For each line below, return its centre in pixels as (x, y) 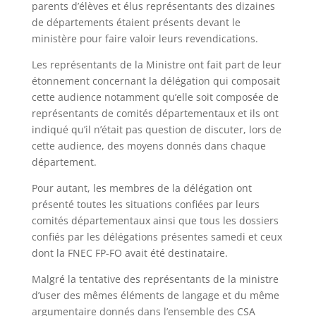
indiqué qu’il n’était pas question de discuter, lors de (156, 129)
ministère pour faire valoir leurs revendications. (145, 38)
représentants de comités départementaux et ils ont (155, 113)
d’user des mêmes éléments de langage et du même (155, 295)
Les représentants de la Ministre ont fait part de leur (156, 65)
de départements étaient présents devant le (136, 22)
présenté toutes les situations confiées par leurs (145, 204)
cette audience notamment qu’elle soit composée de (155, 97)
